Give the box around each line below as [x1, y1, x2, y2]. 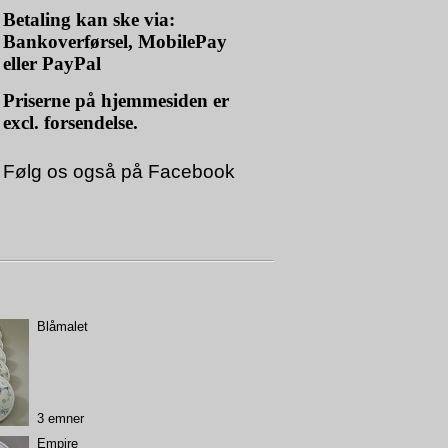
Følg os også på [3, 161, 143, 182]
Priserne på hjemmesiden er [3, 90, 229, 111]
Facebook [143, 161, 235, 182]
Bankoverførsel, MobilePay [3, 31, 227, 52]
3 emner [36, 410, 84, 426]
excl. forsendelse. [3, 112, 138, 133]
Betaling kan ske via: [3, 9, 175, 30]
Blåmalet [36, 318, 88, 334]
